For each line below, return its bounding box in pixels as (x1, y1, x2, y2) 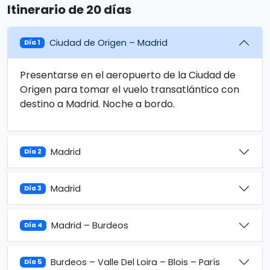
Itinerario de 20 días (7, 1, 131, 18)
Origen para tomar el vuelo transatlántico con (20, 83, 239, 96)
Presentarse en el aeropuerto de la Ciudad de (20, 68, 236, 82)
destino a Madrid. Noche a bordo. (20, 97, 175, 111)
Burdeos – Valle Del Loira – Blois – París (51, 256, 221, 268)
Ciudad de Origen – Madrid (49, 36, 168, 49)
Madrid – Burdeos (51, 219, 129, 231)
